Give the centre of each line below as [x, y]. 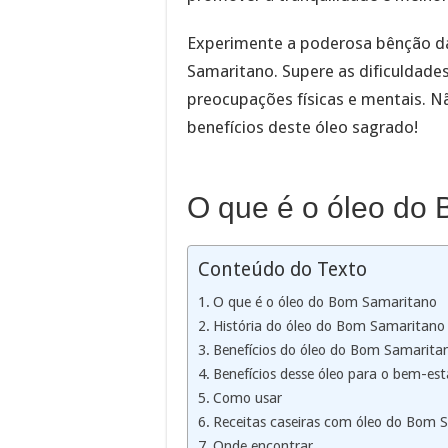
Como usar [247, 398]
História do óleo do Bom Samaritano [328, 326]
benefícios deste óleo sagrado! [302, 126]
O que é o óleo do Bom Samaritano [324, 302]
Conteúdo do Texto [282, 270]
